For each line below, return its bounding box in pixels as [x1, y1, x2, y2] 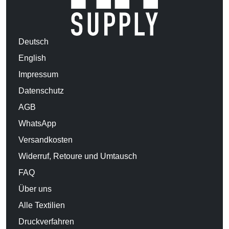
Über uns [18, 184, 52, 193]
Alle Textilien [18, 200, 65, 210]
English [18, 53, 46, 62]
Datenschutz [18, 86, 64, 95]
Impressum [18, 70, 58, 79]
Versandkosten [18, 135, 73, 144]
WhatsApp [18, 119, 56, 128]
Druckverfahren [18, 217, 74, 226]
